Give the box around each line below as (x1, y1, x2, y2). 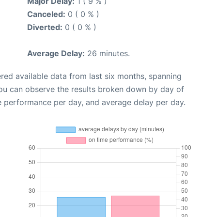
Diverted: (27, 22, 62, 32)
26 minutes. (85, 48, 130, 59)
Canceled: (27, 9, 65, 19)
